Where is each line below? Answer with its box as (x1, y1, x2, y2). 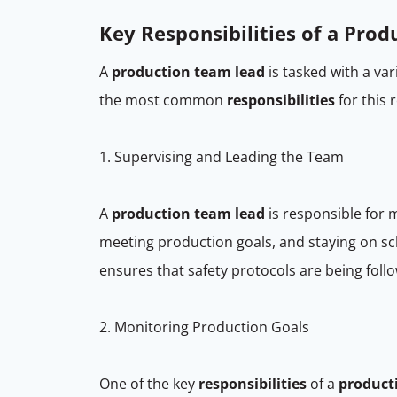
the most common (99, 90, 227, 110)
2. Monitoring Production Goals (99, 316, 313, 337)
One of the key (99, 373, 198, 393)
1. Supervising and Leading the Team (99, 146, 347, 167)
